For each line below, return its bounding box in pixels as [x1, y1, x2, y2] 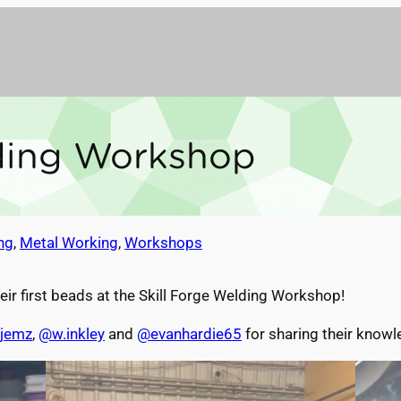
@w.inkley [38, 324, 105, 343]
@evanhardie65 [137, 324, 242, 343]
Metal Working [20, 233, 118, 252]
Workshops [124, 233, 202, 252]
